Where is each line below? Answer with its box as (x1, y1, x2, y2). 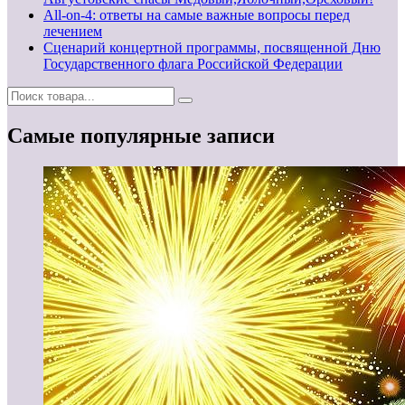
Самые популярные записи (7, 123, 275, 147)
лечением (43, 23, 102, 39)
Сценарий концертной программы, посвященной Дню (43, 39, 381, 55)
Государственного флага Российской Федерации (43, 55, 343, 71)
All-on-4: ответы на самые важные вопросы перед (43, 6, 350, 23)
